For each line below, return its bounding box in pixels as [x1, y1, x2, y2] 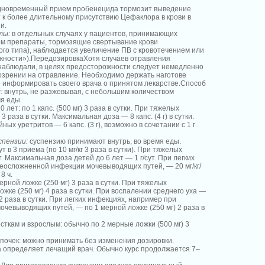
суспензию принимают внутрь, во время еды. [28, 137, 181, 146]
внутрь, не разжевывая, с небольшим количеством [2, 88, 174, 96]
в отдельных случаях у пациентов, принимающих [10, 30, 177, 38]
